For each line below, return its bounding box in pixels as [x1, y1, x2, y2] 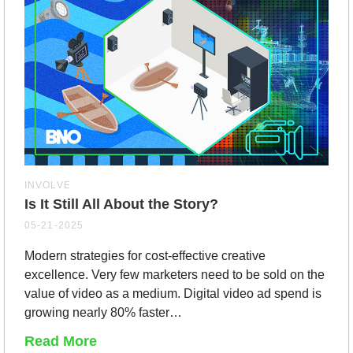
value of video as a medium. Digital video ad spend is [24, 286, 321, 300]
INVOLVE [24, 179, 71, 191]
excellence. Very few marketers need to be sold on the [24, 267, 325, 281]
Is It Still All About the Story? [24, 195, 218, 212]
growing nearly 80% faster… [24, 305, 182, 319]
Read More [24, 333, 97, 349]
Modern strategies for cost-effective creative [24, 248, 266, 262]
